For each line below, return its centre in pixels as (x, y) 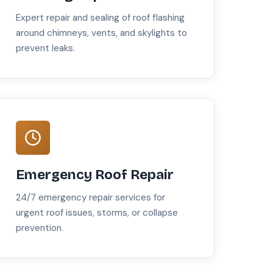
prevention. (40, 228)
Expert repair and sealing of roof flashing (101, 18)
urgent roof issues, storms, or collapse (97, 213)
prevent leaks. (46, 48)
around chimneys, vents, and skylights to (102, 33)
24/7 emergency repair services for (91, 198)
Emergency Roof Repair (95, 175)
